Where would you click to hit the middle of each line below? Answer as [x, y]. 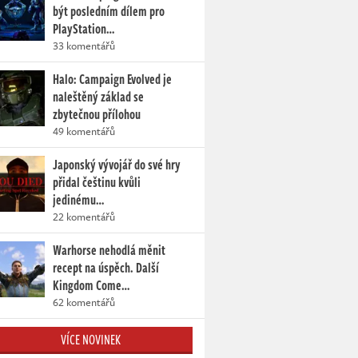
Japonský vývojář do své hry [117, 165]
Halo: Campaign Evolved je [112, 80]
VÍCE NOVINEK [91, 340]
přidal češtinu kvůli [97, 183]
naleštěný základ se [98, 97]
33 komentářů [84, 46]
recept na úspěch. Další [106, 268]
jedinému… [78, 200]
